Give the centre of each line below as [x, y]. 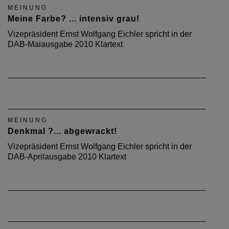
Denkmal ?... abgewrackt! [62, 131]
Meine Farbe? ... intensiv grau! [74, 19]
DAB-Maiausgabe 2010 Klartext [65, 44]
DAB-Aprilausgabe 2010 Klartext [67, 157]
